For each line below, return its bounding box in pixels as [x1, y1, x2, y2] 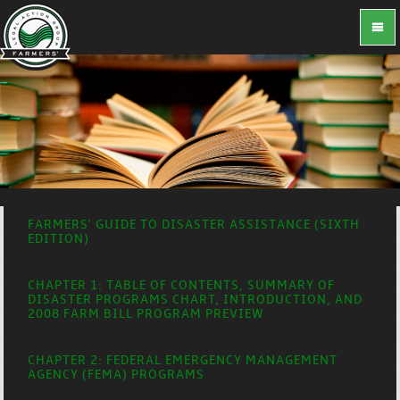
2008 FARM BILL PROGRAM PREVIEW [28, 308, 265, 321]
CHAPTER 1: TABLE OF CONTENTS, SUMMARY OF [28, 279, 336, 293]
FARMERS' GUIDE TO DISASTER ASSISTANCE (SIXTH [28, 219, 361, 232]
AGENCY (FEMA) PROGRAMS [28, 369, 205, 382]
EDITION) [28, 233, 90, 246]
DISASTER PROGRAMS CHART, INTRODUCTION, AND [28, 294, 363, 307]
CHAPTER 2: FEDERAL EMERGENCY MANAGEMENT [28, 354, 338, 368]
